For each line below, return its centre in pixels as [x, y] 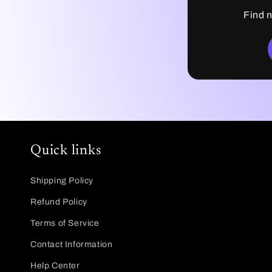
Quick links [66, 151]
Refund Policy [59, 202]
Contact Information [72, 244]
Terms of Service [65, 223]
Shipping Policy [62, 181]
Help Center [55, 266]
